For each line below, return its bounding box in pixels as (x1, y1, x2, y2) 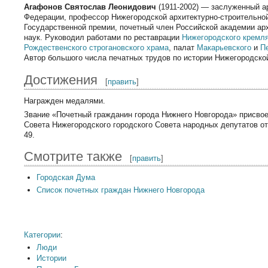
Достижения (24, 72, 98, 87)
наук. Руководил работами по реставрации (24, 33, 182, 42)
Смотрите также (24, 149, 123, 165)
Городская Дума (36, 173, 95, 182)
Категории (24, 230, 61, 240)
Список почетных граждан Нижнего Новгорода (36, 185, 205, 195)
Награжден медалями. (24, 96, 106, 105)
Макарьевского (197, 43, 252, 53)
